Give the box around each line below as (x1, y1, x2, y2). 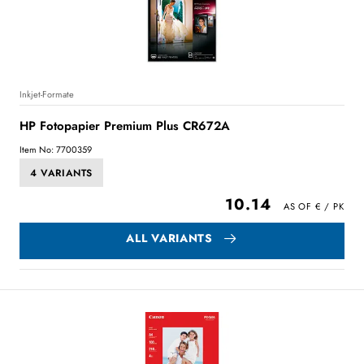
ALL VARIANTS (126, 229, 213, 246)
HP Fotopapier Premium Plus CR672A (19, 117, 230, 136)
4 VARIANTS (30, 165, 93, 180)
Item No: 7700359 (19, 143, 92, 157)
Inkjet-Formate (19, 88, 74, 102)
